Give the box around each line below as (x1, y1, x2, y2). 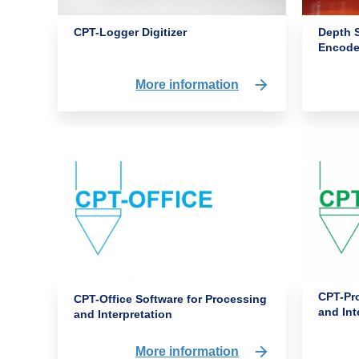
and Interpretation (74, 308, 172, 321)
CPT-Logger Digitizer (74, 26, 187, 38)
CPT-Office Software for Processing (74, 292, 267, 306)
